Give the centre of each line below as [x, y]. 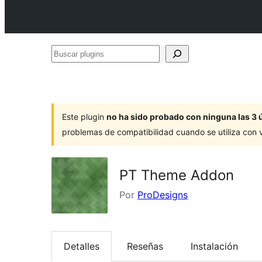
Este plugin [84, 117]
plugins [67, 71]
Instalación [214, 247]
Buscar [66, 53]
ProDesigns [163, 195]
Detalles [82, 247]
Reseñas [145, 247]
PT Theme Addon [177, 175]
